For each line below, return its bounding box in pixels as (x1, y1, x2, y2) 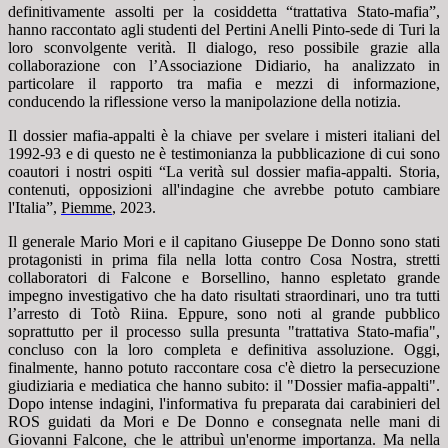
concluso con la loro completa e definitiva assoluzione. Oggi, (8, 341, 440, 359)
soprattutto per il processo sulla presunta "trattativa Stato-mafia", (8, 323, 440, 341)
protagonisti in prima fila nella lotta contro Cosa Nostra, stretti (8, 251, 440, 269)
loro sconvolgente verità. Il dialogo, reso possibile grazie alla (8, 39, 440, 57)
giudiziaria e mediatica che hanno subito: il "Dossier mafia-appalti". (8, 377, 440, 395)
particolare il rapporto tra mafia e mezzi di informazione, (8, 75, 440, 93)
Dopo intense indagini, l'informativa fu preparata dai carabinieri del (8, 395, 440, 413)
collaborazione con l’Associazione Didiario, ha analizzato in (8, 57, 440, 75)
